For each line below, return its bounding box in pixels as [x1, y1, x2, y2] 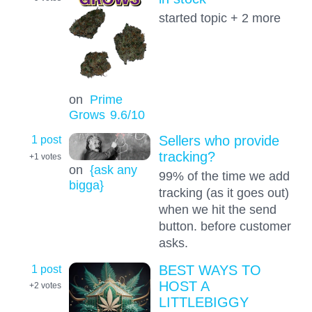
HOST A [158, 278, 209, 294]
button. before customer [158, 219, 291, 234]
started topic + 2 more [158, 10, 281, 25]
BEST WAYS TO [158, 262, 261, 278]
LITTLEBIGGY [158, 294, 249, 310]
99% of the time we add [158, 169, 290, 184]
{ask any [89, 162, 137, 178]
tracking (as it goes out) [158, 185, 289, 201]
